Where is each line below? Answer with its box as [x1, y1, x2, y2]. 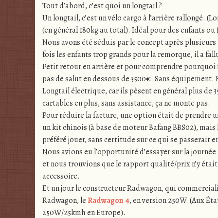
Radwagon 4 [88, 195, 129, 206]
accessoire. [42, 171, 80, 182]
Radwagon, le [42, 195, 88, 206]
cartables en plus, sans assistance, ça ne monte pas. [42, 98, 210, 109]
